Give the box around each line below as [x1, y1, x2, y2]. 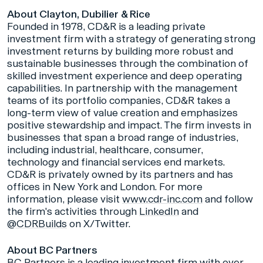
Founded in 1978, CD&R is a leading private [7, 20, 205, 33]
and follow [203, 193, 253, 206]
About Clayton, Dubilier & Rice [7, 8, 150, 21]
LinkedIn [139, 205, 179, 218]
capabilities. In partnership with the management [7, 82, 238, 95]
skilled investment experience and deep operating [7, 69, 242, 83]
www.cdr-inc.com [122, 193, 203, 206]
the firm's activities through [7, 205, 139, 218]
